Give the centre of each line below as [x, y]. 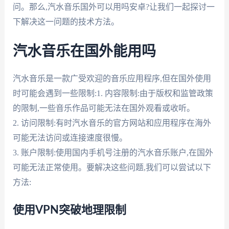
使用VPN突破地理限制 [69, 210]
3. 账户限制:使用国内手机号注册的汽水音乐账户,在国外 [113, 152]
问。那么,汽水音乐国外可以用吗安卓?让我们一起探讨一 [113, 7]
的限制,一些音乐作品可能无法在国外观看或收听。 [104, 108]
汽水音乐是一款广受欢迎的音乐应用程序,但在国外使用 [112, 78]
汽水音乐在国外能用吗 [84, 51]
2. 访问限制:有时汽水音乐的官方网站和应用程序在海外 [112, 123]
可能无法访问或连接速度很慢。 [70, 138]
